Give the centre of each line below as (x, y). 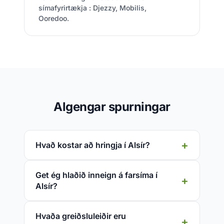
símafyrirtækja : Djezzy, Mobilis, (92, 8)
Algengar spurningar (112, 107)
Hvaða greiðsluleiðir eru (81, 216)
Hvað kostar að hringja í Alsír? (93, 145)
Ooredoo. (54, 18)
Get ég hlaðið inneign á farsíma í (96, 175)
